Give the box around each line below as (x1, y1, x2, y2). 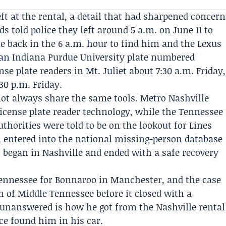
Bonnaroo (55, 173, 97, 186)
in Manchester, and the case (96, 173, 221, 186)
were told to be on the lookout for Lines (41, 119, 212, 132)
